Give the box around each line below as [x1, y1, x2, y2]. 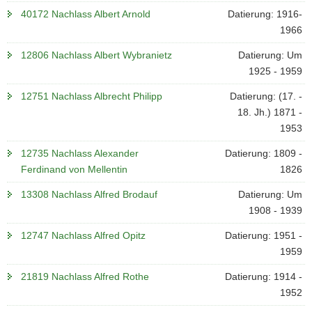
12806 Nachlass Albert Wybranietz [21, 49, 172, 61]
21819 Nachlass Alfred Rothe [21, 271, 149, 282]
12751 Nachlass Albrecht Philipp [21, 91, 162, 102]
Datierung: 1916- [227, 8, 302, 19]
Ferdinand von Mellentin [21, 164, 127, 175]
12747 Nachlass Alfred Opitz [21, 230, 146, 241]
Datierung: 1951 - [224, 230, 302, 241]
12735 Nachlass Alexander [21, 148, 139, 159]
